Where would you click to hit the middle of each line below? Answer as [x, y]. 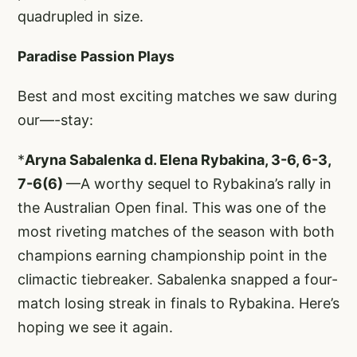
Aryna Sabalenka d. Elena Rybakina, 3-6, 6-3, [178, 159]
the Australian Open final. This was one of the [172, 207]
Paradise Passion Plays [96, 56]
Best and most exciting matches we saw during [177, 96]
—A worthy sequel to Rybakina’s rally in [199, 183]
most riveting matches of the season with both [176, 231]
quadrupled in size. [80, 16]
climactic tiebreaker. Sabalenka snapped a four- [178, 279]
